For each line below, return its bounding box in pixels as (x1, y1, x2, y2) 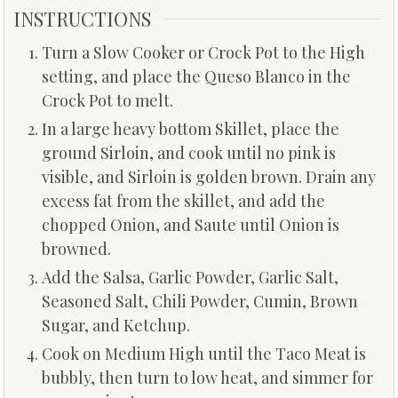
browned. (42, 237, 111, 259)
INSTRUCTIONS (13, 6, 151, 32)
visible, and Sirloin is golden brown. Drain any (42, 165, 376, 187)
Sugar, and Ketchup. (42, 314, 190, 336)
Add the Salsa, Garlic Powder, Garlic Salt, (42, 266, 338, 288)
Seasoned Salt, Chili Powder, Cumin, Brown (42, 290, 358, 312)
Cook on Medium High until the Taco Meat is (42, 342, 366, 364)
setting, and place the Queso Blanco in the (42, 65, 351, 87)
